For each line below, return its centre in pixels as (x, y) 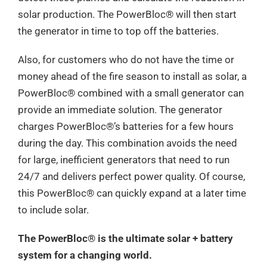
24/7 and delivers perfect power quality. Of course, (131, 176)
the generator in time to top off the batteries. (118, 31)
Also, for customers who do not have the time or (126, 60)
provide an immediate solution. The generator (120, 110)
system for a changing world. (85, 255)
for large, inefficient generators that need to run (124, 160)
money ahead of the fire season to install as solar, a (132, 76)
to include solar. (53, 210)
